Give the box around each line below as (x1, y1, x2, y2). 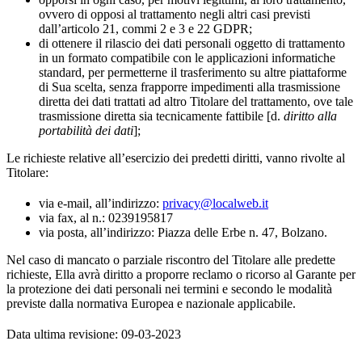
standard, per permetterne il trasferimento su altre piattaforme (39, 65, 347, 79)
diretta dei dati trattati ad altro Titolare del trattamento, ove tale (39, 95, 353, 108)
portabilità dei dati (39, 124, 133, 137)
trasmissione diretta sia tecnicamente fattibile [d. (39, 109, 284, 123)
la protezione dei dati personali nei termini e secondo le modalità (6, 282, 332, 296)
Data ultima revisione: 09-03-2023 (6, 327, 181, 341)
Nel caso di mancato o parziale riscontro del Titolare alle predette (6, 253, 335, 267)
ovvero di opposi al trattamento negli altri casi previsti (39, 7, 310, 21)
